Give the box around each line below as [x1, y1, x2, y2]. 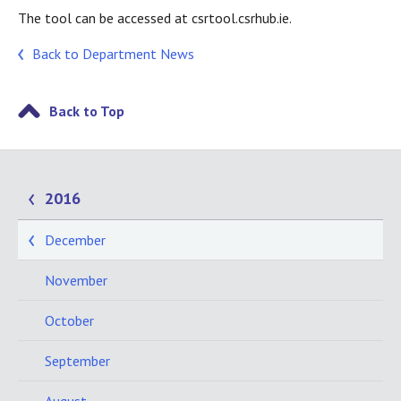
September [45, 352, 110, 371]
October [45, 311, 94, 330]
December [45, 231, 106, 250]
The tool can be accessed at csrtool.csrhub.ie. [18, 9, 292, 28]
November [45, 271, 107, 290]
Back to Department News [32, 45, 194, 64]
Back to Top [49, 102, 124, 121]
